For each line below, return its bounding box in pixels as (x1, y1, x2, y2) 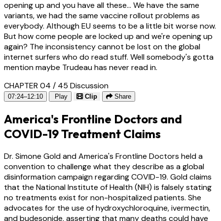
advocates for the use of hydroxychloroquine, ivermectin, (4, 203, 210, 214)
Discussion (70, 80, 109, 91)
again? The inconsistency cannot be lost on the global (4, 41, 200, 52)
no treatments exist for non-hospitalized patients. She (4, 192, 201, 203)
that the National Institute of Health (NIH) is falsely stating (4, 182, 212, 193)
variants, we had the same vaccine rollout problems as (4, 10, 200, 21)
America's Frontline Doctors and (4, 111, 182, 127)
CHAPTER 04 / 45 (4, 80, 68, 91)
